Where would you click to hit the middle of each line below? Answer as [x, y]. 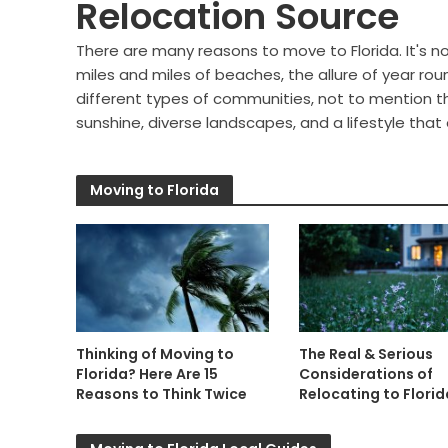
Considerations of [365, 374]
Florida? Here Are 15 [146, 373]
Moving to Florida [154, 189]
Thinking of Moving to [154, 353]
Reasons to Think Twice [161, 393]
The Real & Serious [365, 354]
